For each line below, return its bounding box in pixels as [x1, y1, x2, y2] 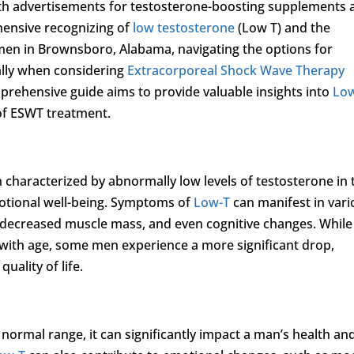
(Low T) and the [235, 18, 331, 36]
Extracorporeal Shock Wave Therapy [127, 61, 345, 79]
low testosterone [133, 18, 235, 36]
